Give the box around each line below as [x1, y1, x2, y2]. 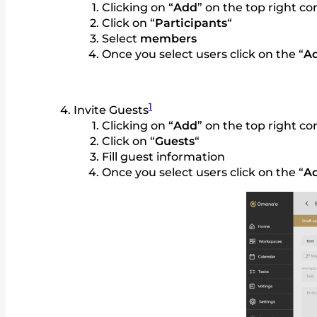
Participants [155, 16, 227, 30]
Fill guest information [102, 150, 225, 164]
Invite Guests [74, 103, 149, 117]
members [140, 32, 197, 46]
